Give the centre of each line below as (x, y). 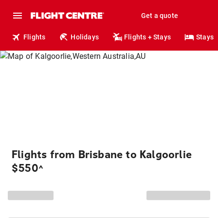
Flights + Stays (148, 37)
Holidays (85, 37)
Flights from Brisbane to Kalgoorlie (102, 155)
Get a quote (159, 16)
